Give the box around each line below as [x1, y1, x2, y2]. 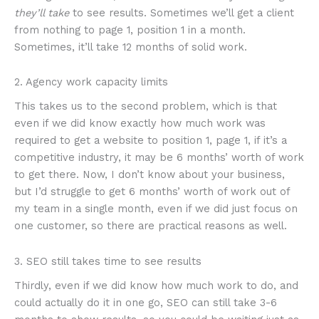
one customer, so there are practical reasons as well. [14, 219, 287, 233]
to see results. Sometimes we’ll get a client [69, 6, 294, 19]
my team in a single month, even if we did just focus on [14, 202, 298, 216]
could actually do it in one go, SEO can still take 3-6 [14, 296, 277, 309]
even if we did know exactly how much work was [14, 117, 266, 130]
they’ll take [14, 6, 69, 19]
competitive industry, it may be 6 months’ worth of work [14, 151, 304, 164]
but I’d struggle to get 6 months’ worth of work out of [14, 185, 290, 199]
